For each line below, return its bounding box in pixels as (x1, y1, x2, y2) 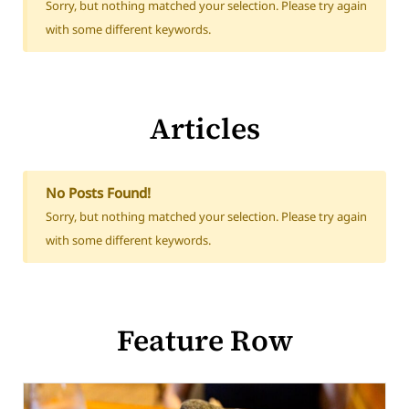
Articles (149, 109, 260, 150)
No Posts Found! (46, 184, 151, 203)
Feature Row (116, 320, 293, 361)
